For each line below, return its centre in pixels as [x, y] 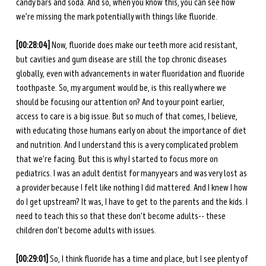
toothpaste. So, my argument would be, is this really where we [122, 88]
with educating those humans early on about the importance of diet [132, 131]
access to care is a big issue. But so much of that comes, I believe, [127, 117]
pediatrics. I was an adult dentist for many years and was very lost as [132, 174]
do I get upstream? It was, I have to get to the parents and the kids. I [132, 202]
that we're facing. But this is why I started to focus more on [118, 159]
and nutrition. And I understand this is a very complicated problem [128, 145]
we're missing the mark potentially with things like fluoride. [117, 17]
